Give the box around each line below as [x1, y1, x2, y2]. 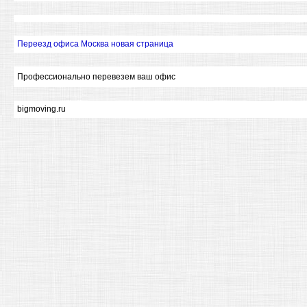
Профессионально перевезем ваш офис [17, 72, 175, 82]
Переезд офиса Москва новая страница [17, 39, 173, 49]
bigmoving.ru [17, 104, 66, 114]
